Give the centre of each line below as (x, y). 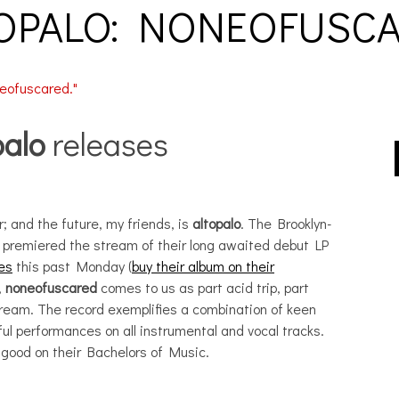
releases (107, 143)
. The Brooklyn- (286, 223)
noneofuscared (51, 287)
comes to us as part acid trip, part (203, 287)
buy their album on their (203, 266)
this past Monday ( (72, 266)
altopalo (216, 223)
